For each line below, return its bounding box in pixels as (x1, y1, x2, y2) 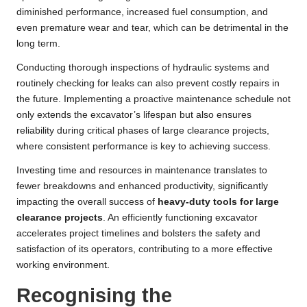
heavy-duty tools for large (158, 197, 279, 208)
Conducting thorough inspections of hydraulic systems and (16, 62, 269, 73)
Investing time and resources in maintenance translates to (16, 165, 267, 176)
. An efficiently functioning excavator (103, 212, 258, 223)
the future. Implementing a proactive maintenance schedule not (16, 94, 291, 105)
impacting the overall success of (16, 197, 158, 208)
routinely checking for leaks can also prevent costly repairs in (16, 78, 280, 89)
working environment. (16, 260, 110, 271)
